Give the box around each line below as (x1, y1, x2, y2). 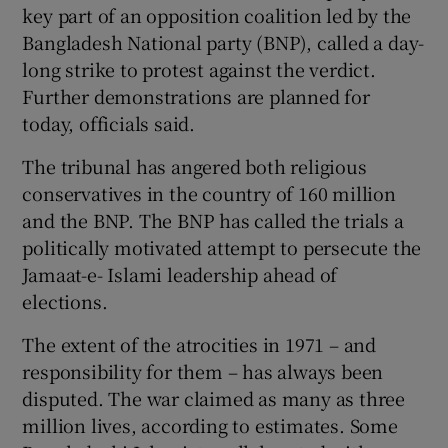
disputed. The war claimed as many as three (22, 384, 406, 411)
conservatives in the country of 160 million (22, 179, 396, 206)
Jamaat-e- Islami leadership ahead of (22, 260, 338, 287)
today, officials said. (22, 109, 196, 136)
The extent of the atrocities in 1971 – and (22, 330, 377, 357)
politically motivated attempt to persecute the (22, 233, 422, 260)
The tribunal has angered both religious (22, 152, 367, 179)
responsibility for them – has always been (22, 357, 384, 384)
